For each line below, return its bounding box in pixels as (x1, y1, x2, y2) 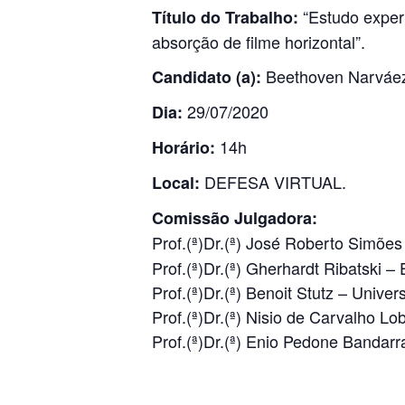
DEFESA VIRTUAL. (200, 170, 346, 193)
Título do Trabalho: (152, 5, 298, 29)
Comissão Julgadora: (152, 206, 317, 230)
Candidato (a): (152, 65, 261, 89)
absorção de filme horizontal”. (152, 30, 365, 53)
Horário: (152, 136, 215, 159)
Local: (152, 171, 200, 194)
